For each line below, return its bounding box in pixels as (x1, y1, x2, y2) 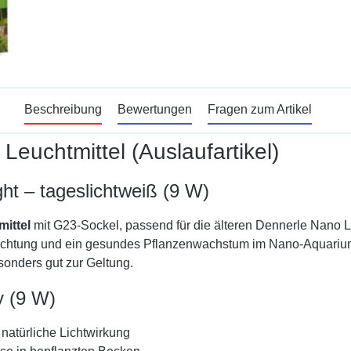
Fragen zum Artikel (207, 102, 312, 116)
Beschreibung (24, 102, 102, 116)
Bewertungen (117, 102, 192, 116)
